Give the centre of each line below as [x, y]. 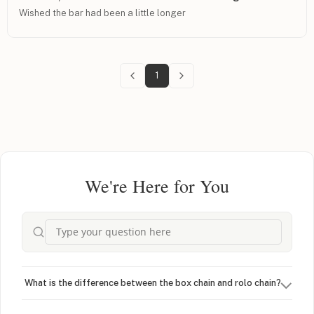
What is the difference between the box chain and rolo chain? [153, 282]
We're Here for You [157, 185]
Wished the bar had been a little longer [102, 13]
